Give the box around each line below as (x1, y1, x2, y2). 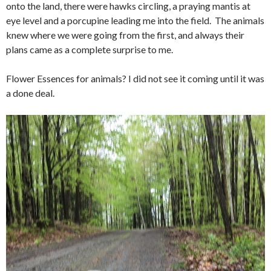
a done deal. (6, 87, 54, 99)
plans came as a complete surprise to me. (6, 44, 173, 56)
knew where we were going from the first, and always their (6, 29, 244, 41)
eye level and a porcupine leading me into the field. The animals (6, 15, 264, 27)
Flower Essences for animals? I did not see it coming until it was (6, 73, 264, 85)
